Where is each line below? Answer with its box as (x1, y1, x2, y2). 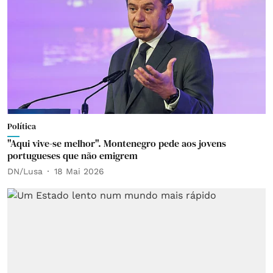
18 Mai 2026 (54, 166, 104, 176)
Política (7, 120, 36, 132)
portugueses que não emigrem (7, 149, 138, 162)
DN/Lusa (7, 166, 43, 176)
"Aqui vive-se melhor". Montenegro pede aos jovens (7, 136, 226, 150)
